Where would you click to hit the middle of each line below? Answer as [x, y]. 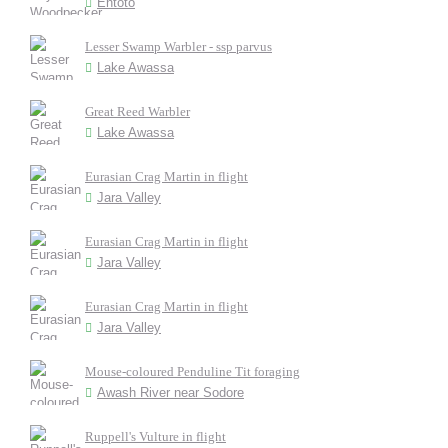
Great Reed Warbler [137, 111]
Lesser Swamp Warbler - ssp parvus [178, 46]
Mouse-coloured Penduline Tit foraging [192, 371]
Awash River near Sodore [170, 392]
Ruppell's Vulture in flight [155, 436]
